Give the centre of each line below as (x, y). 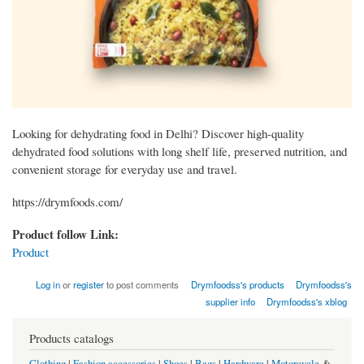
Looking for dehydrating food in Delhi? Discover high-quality (158, 134)
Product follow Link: (67, 234)
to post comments (142, 285)
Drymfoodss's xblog (307, 302)
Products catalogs (71, 338)
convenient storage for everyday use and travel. (125, 169)
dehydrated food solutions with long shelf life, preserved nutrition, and (180, 152)
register (89, 285)
